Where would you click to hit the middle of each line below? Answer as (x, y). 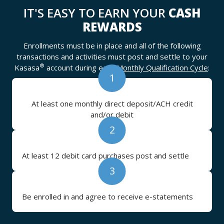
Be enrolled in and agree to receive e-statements (107, 196)
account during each (80, 67)
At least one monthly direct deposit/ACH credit (112, 103)
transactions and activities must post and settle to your (112, 56)
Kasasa (27, 67)
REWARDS (112, 27)
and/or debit (112, 114)
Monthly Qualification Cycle (162, 67)
